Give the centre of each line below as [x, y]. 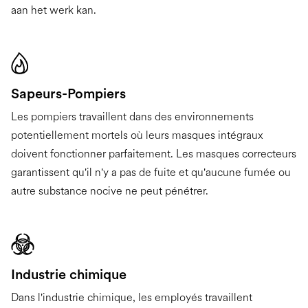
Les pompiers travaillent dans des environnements [132, 116]
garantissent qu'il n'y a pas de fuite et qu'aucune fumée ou [151, 172]
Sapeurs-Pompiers [68, 93]
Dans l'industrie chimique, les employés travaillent [132, 297]
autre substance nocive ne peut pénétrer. [110, 190]
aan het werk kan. [54, 10]
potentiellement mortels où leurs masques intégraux [137, 135]
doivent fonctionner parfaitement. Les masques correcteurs [154, 153]
